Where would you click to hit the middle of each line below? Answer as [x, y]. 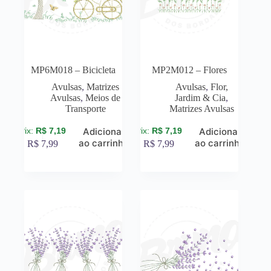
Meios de [103, 98]
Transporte [85, 109]
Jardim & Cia [201, 98]
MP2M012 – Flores [190, 70]
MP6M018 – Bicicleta [73, 70]
